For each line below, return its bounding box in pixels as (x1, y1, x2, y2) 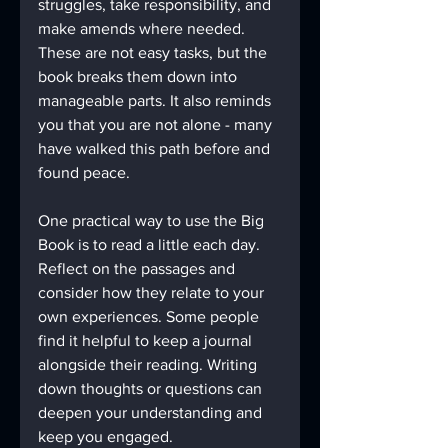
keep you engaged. (38, 428, 173, 446)
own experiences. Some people (38, 308, 263, 326)
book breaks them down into (38, 68, 241, 86)
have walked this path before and (38, 140, 274, 158)
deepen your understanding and (38, 404, 266, 422)
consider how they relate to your (38, 284, 268, 302)
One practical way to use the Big (38, 212, 268, 230)
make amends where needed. (38, 20, 249, 38)
